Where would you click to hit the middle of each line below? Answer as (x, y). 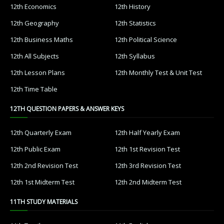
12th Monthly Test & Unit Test (158, 73)
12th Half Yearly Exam (147, 133)
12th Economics (33, 7)
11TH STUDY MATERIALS (44, 202)
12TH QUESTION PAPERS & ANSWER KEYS (67, 109)
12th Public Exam (35, 149)
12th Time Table (34, 89)
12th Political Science (146, 40)
